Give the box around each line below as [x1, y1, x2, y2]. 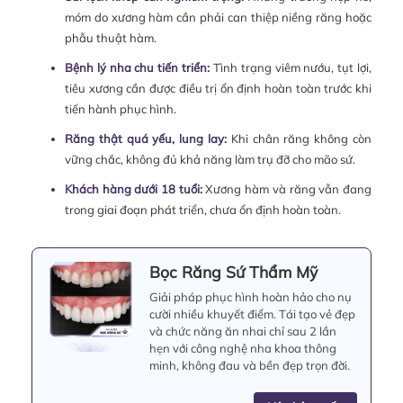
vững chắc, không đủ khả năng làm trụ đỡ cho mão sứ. [64, 151, 355, 166]
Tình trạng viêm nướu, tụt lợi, [210, 59, 372, 75]
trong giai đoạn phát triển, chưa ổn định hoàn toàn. [64, 201, 341, 217]
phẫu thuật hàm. [64, 30, 157, 45]
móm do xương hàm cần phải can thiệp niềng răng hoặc [64, 9, 372, 24]
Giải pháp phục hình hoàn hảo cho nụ [149, 289, 352, 304]
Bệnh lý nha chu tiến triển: [64, 59, 210, 75]
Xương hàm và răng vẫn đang [201, 181, 372, 196]
